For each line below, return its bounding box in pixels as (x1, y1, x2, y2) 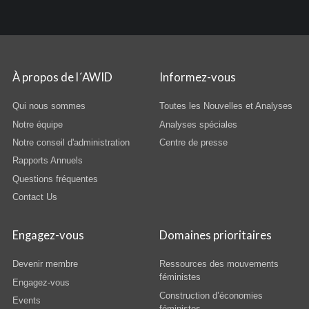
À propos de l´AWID (12, 70, 112, 85)
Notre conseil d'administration (12, 137, 130, 148)
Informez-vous (159, 70, 237, 85)
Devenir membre (12, 259, 78, 270)
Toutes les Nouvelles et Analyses (159, 101, 293, 112)
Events (12, 295, 41, 306)
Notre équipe (12, 119, 63, 130)
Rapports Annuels (12, 155, 83, 166)
